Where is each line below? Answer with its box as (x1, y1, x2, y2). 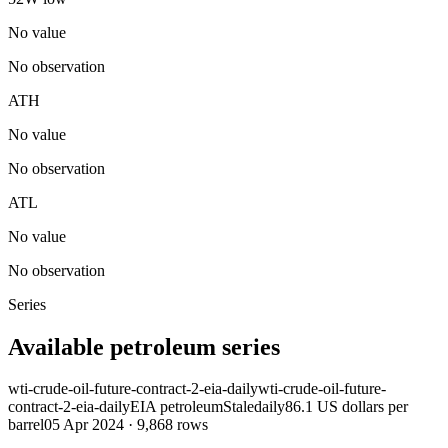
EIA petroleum (130, 398, 223, 416)
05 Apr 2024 (44, 416, 124, 434)
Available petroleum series (8, 333, 280, 360)
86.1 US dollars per (285, 398, 408, 416)
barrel (8, 416, 44, 434)
